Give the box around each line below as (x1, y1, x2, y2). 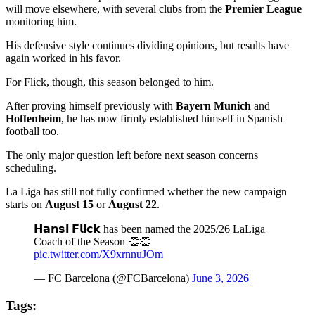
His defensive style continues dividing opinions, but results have (6, 39, 289, 51)
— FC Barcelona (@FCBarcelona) (34, 271, 192, 284)
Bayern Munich (176, 99, 251, 112)
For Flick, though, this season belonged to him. (6, 75, 214, 88)
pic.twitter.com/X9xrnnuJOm (34, 247, 163, 260)
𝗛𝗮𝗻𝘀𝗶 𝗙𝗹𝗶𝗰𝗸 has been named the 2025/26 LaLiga (34, 222, 265, 235)
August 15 (45, 198, 94, 210)
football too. (6, 124, 59, 137)
